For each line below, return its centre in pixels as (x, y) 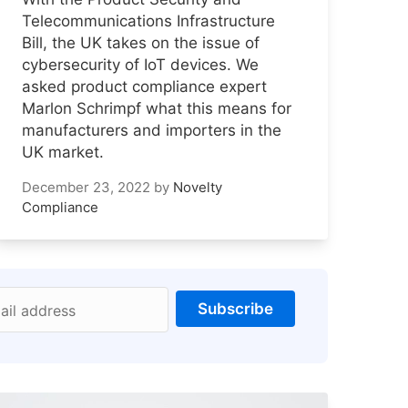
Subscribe (235, 309)
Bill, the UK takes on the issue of (141, 43)
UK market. (63, 153)
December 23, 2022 (86, 188)
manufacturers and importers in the (152, 131)
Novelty (198, 188)
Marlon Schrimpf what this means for (157, 109)
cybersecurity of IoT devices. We (140, 65)
